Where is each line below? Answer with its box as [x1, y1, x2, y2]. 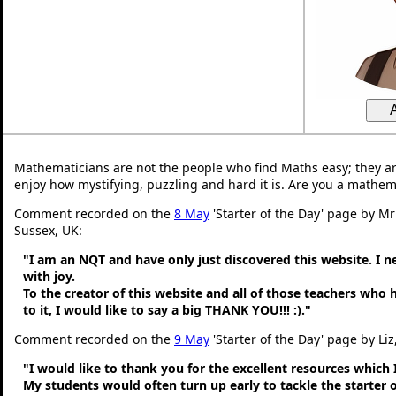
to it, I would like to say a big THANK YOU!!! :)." [23, 301, 311, 318]
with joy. [23, 267, 75, 285]
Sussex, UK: [14, 221, 82, 239]
